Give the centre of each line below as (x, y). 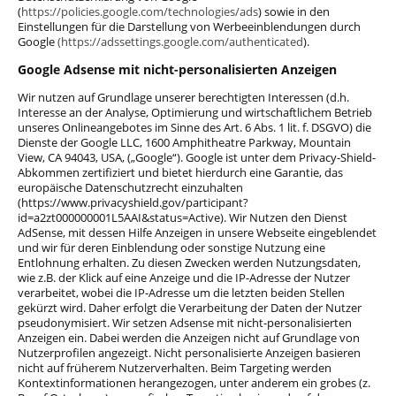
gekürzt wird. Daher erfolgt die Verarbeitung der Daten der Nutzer (190, 307)
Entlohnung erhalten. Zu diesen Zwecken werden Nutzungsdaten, (189, 262)
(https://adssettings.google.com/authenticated (180, 41)
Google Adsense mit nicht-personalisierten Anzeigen (177, 69)
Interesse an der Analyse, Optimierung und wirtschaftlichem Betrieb (195, 112)
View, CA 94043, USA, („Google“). (100, 157)
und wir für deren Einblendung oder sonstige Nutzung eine (171, 247)
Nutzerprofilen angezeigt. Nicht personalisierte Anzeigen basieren (189, 352)
